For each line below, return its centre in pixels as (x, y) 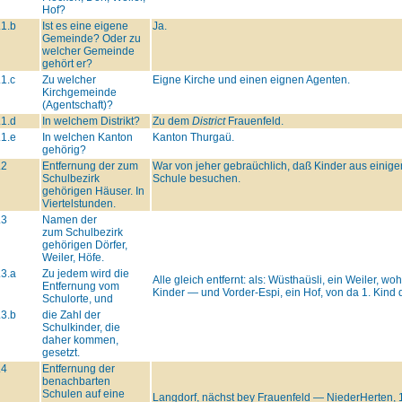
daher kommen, (80, 340)
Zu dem (172, 121)
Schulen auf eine (83, 393)
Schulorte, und (77, 298)
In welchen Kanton (87, 137)
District (208, 121)
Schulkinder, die (81, 327)
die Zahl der (71, 315)
